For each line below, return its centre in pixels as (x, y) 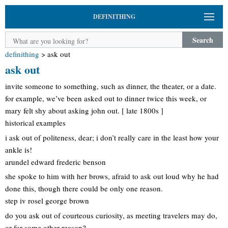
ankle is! (19, 149)
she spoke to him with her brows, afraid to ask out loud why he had (112, 176)
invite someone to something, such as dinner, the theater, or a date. (111, 86)
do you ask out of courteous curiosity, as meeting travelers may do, (111, 215)
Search (203, 40)
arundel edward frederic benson (55, 162)
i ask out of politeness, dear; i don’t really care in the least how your (112, 137)
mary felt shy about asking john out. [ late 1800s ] (84, 110)
